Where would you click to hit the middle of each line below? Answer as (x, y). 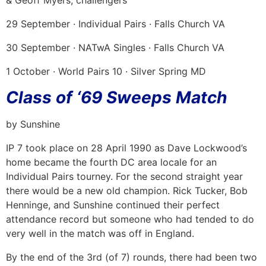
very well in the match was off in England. (100, 233)
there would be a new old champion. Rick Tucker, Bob (127, 190)
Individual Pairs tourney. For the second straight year (124, 176)
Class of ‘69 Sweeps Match (116, 97)
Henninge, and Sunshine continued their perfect (113, 205)
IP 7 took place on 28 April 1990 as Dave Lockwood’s (126, 148)
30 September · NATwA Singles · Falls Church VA (115, 47)
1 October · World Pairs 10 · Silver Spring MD (106, 71)
